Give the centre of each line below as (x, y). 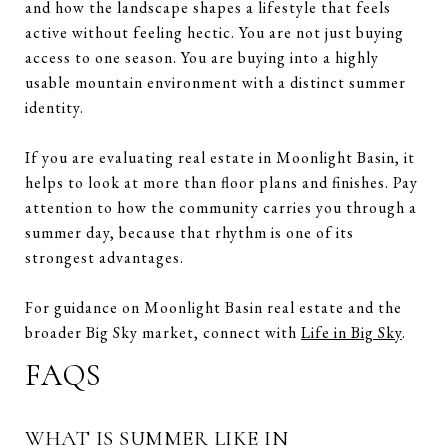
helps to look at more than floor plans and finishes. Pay (221, 182)
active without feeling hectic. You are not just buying (214, 32)
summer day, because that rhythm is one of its (189, 232)
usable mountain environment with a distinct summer (215, 82)
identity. (54, 107)
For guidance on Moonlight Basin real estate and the (213, 307)
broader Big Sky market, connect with (163, 332)
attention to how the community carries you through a (221, 207)
